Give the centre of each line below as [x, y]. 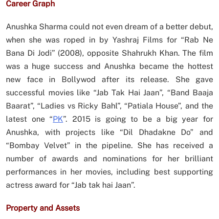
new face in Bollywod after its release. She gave [109, 80]
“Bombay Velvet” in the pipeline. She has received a [109, 146]
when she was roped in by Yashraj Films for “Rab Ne [109, 40]
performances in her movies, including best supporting [109, 172]
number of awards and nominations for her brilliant [109, 159]
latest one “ [30, 119]
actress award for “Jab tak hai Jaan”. [71, 185]
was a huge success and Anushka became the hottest [109, 66]
